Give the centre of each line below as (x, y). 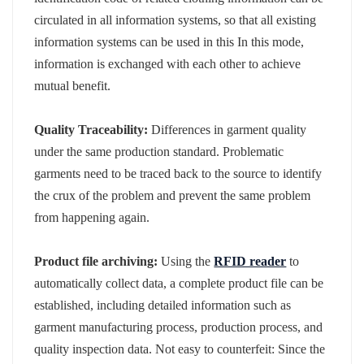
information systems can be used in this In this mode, (169, 41)
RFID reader (250, 261)
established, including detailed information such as (163, 305)
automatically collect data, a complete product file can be (179, 283)
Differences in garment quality (227, 129)
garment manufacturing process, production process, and (179, 327)
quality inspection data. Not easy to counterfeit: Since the (180, 349)
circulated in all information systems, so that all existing (175, 19)
